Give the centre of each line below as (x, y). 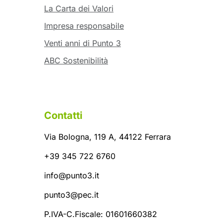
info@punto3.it (72, 175)
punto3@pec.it (71, 194)
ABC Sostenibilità (76, 60)
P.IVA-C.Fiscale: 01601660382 (101, 214)
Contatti (63, 115)
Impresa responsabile (84, 26)
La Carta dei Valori (79, 8)
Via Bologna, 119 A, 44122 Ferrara (108, 137)
